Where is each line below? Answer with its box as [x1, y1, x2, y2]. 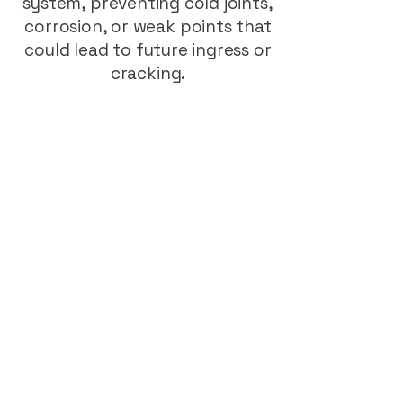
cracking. [110, 62, 186, 85]
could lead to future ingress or [24, 39, 272, 61]
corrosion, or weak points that [24, 15, 272, 38]
